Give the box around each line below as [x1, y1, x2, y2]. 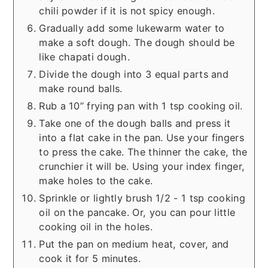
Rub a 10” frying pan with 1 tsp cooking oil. [39, 100, 243, 112]
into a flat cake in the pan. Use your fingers [39, 132, 244, 144]
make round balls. [39, 83, 123, 95]
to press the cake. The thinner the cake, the [39, 146, 248, 159]
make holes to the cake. [39, 175, 153, 187]
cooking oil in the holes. [39, 221, 153, 233]
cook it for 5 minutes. [39, 252, 141, 265]
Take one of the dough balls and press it [39, 117, 231, 130]
